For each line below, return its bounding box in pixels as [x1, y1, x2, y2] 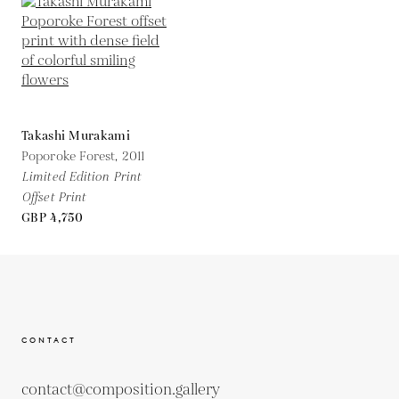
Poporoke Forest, [21, 147, 122, 166]
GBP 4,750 [21, 208, 84, 227]
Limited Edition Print [21, 167, 142, 186]
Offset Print [21, 188, 86, 207]
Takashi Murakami [21, 126, 130, 145]
